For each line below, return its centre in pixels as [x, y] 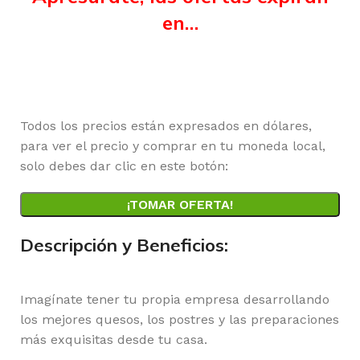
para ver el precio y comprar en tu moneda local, [173, 146]
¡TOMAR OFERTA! [180, 205]
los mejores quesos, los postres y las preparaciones [180, 319]
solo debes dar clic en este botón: [124, 166]
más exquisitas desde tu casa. [114, 340]
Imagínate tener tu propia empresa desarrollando [175, 299]
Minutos [180, 76]
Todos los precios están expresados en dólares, [166, 126]
